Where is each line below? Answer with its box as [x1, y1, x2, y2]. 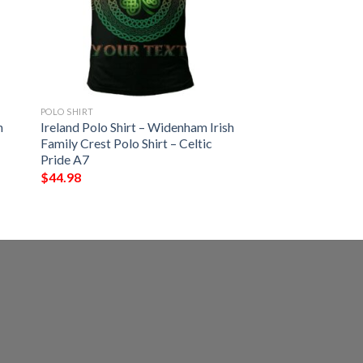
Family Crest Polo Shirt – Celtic [40, 135, 212, 152]
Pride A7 [40, 152, 89, 168]
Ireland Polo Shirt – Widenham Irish [40, 119, 234, 135]
